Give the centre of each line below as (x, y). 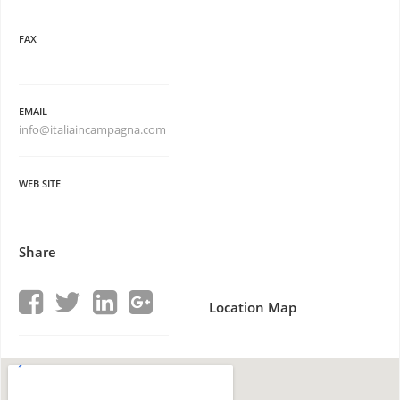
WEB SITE (40, 183)
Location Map (253, 307)
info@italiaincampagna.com (94, 129)
